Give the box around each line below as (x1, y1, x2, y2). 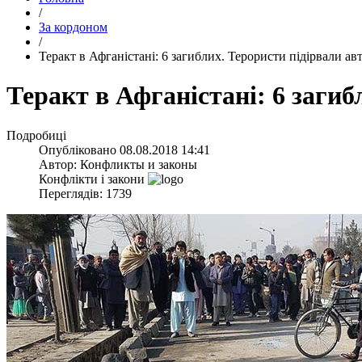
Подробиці (6, 128, 66, 142)
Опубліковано (39, 142, 120, 157)
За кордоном (39, 20, 107, 34)
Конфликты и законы (80, 157, 197, 171)
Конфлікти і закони (39, 171, 145, 186)
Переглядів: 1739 (39, 186, 132, 200)
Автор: (39, 157, 80, 171)
